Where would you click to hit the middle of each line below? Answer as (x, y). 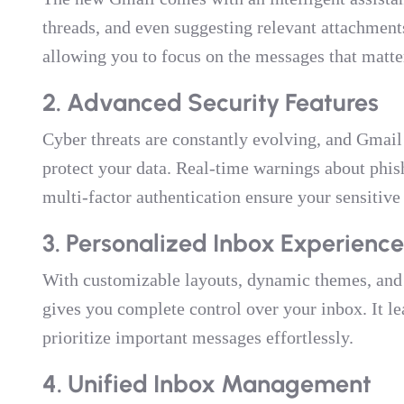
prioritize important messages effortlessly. (197, 337)
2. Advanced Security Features (210, 102)
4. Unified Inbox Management (207, 384)
